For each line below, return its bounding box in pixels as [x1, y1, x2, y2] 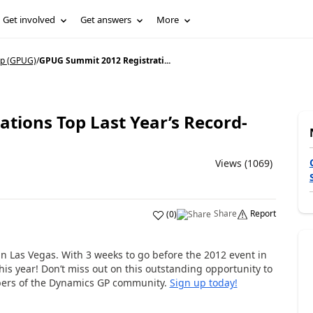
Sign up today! [169, 276, 238, 289]
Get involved [3, 13, 56, 26]
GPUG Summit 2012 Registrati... [38, 54, 170, 66]
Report [249, 208, 276, 219]
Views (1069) [214, 156, 272, 170]
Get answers [80, 13, 132, 26]
